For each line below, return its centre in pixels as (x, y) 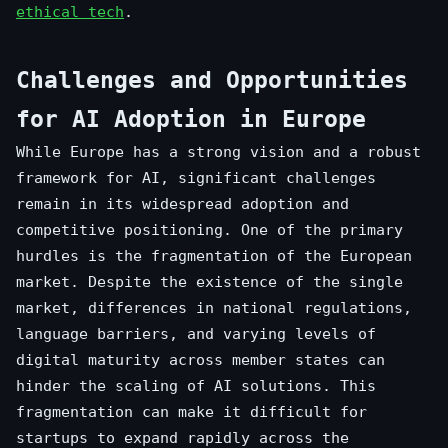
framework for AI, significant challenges (196, 177)
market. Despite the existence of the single (209, 281)
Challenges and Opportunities (212, 79)
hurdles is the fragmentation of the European (214, 255)
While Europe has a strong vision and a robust (218, 151)
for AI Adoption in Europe (191, 118)
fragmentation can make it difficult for (191, 411)
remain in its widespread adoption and (182, 203)
